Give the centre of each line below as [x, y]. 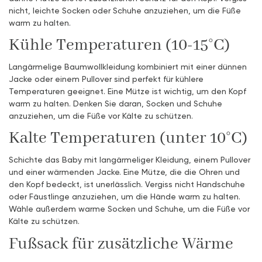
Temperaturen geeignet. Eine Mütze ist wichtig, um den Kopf [127, 91]
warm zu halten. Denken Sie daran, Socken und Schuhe [116, 104]
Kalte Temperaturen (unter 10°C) [128, 139]
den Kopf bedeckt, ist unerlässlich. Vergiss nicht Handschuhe [127, 184]
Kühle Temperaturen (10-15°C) [119, 46]
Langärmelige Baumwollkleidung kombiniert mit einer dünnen [128, 67]
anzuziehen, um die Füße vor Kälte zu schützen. [101, 116]
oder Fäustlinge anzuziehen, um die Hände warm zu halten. [125, 196]
